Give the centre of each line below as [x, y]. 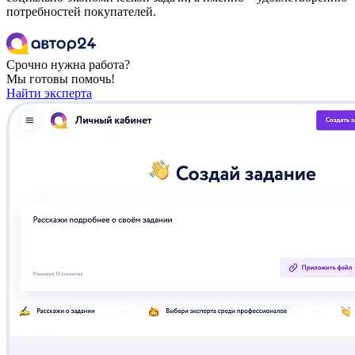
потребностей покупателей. [81, 12]
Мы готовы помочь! [61, 79]
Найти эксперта [49, 94]
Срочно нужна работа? [68, 65]
